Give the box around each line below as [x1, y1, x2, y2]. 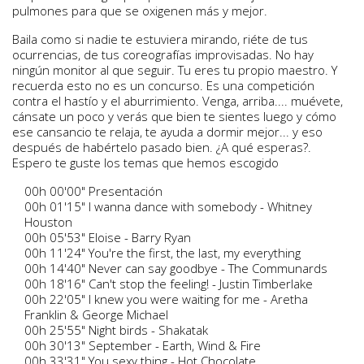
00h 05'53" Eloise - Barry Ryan [24, 229, 191, 245]
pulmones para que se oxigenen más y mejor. [12, 2, 267, 19]
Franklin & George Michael [24, 306, 168, 323]
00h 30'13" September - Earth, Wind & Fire [24, 337, 261, 353]
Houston [24, 214, 72, 230]
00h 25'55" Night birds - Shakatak [24, 322, 208, 338]
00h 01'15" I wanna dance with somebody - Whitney [24, 198, 312, 214]
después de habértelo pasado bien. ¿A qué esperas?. [12, 139, 311, 155]
